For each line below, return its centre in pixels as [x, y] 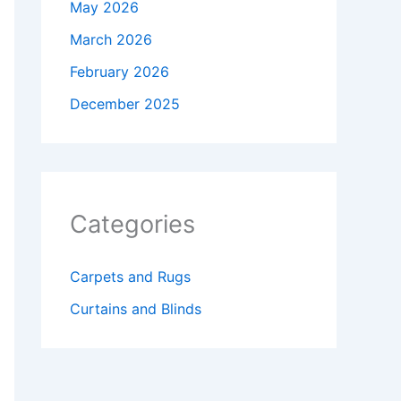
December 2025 [125, 104]
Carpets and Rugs [130, 277]
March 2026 [111, 40]
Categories [132, 225]
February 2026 [119, 72]
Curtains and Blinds [136, 309]
